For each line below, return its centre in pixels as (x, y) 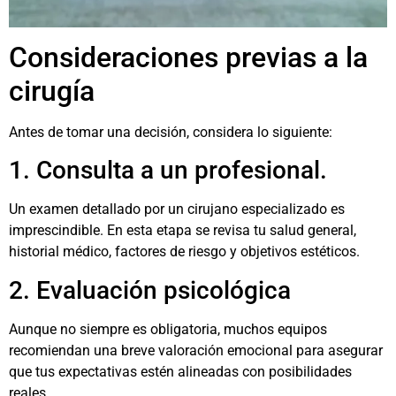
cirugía (52, 91)
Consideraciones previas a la (188, 57)
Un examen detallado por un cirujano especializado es (177, 209)
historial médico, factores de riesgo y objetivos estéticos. (184, 252)
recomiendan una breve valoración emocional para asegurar (196, 350)
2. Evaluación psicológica (150, 290)
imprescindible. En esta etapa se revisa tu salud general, (183, 231)
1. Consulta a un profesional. (168, 171)
